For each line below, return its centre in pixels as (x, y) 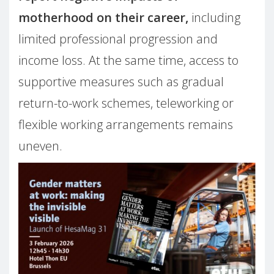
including (214, 18)
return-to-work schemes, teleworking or (126, 103)
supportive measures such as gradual (121, 82)
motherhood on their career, (103, 18)
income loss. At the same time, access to (128, 61)
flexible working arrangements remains (126, 125)
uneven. (40, 146)
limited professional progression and (118, 39)
